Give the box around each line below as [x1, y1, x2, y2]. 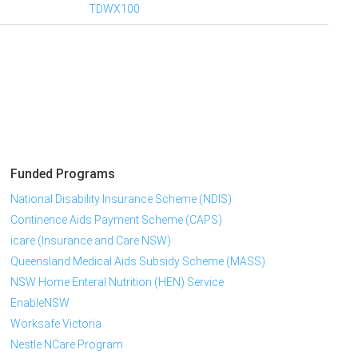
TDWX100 [88, 2, 140, 15]
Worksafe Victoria [10, 317, 102, 331]
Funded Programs [10, 166, 116, 182]
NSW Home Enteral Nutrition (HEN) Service [10, 276, 225, 289]
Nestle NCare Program [10, 338, 124, 352]
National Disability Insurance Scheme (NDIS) [10, 193, 233, 206]
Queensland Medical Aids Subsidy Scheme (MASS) [10, 255, 266, 268]
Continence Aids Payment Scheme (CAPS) [10, 213, 223, 227]
